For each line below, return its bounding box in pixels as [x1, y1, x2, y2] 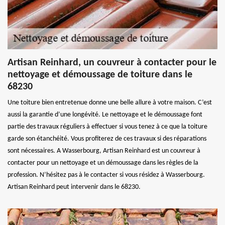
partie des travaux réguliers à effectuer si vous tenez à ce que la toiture [8, 123, 207, 131]
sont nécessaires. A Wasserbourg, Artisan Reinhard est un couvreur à [8, 147, 200, 155]
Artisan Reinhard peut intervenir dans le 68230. [8, 183, 141, 191]
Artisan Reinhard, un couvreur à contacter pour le [8, 57, 216, 68]
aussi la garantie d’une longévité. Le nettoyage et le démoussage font [8, 110, 202, 119]
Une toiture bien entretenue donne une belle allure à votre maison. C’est [8, 98, 212, 106]
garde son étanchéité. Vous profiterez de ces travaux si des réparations [8, 135, 206, 143]
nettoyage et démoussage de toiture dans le [8, 69, 192, 80]
